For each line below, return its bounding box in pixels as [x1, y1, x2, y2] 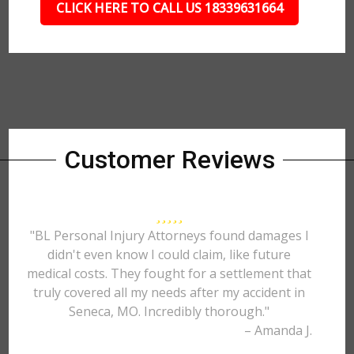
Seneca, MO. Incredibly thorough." [69, 303, 270, 320]
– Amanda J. [243, 322, 312, 339]
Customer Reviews [63, 145, 275, 175]
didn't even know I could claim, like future [47, 246, 292, 263]
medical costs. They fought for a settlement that [27, 265, 312, 282]
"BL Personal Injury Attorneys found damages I [29, 227, 309, 244]
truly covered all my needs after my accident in [33, 284, 306, 301]
